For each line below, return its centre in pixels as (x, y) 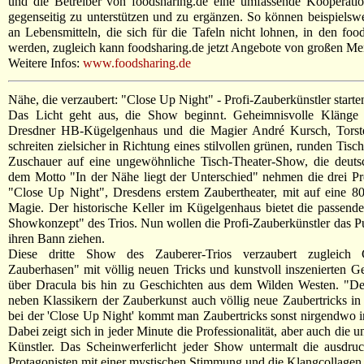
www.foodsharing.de (137, 63)
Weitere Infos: (45, 63)
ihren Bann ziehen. (56, 238)
